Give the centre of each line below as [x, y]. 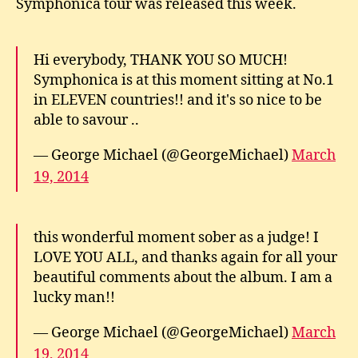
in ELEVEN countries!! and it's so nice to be [178, 100]
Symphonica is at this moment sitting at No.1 [184, 80]
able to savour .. [86, 120]
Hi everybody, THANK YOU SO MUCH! [161, 60]
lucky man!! [74, 297]
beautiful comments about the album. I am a [183, 277]
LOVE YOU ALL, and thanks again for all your [185, 257]
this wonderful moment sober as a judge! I [176, 237]
